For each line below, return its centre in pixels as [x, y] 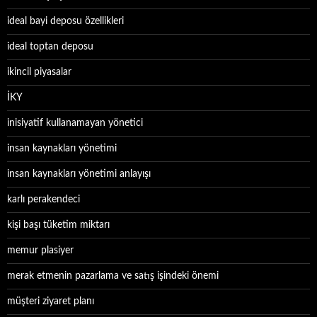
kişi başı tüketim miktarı [58, 225]
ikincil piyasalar [39, 72]
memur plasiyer [40, 250]
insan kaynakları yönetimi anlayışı [79, 174]
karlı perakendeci [44, 200]
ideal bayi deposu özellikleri [65, 21]
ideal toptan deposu [50, 47]
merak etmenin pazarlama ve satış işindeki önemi [113, 276]
